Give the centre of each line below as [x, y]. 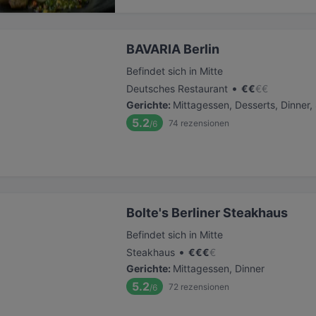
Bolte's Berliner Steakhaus [207, 213]
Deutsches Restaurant [177, 89]
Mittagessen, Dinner [219, 268]
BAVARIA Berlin [173, 49]
